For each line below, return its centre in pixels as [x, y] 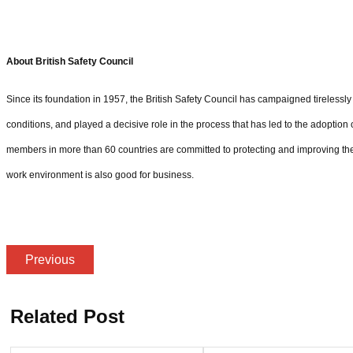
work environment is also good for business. [100, 175]
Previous [50, 259]
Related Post [67, 316]
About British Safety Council [70, 61]
